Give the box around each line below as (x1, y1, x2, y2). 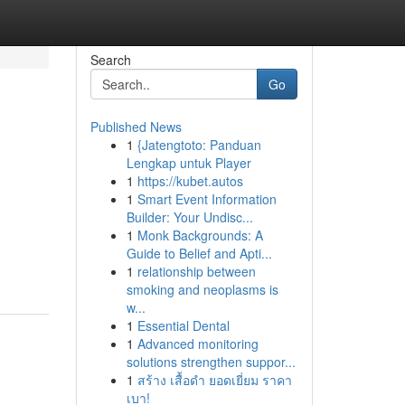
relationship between (137, 262, 256, 280)
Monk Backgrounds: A (137, 226, 263, 244)
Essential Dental (137, 316, 230, 334)
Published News (89, 118, 182, 136)
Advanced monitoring (137, 334, 259, 353)
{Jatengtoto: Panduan (137, 136, 261, 154)
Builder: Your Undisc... (126, 208, 253, 226)
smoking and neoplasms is (126, 280, 278, 298)
